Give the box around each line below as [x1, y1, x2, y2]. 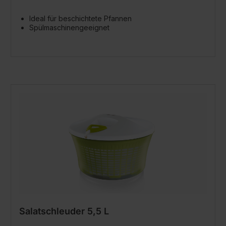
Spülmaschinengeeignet [29, 23, 111, 32]
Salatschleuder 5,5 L [19, 206, 109, 216]
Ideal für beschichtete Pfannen [29, 14, 132, 23]
